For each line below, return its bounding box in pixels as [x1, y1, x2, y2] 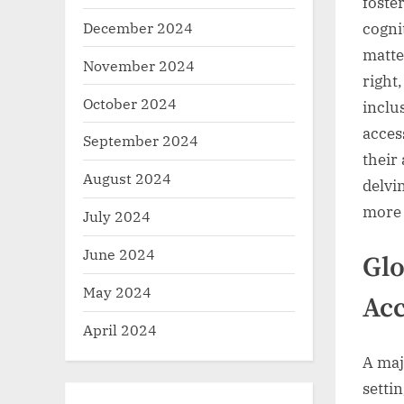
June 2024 [83, 244, 155, 264]
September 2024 [83, 131, 198, 151]
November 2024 [83, 55, 195, 75]
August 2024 [83, 169, 171, 188]
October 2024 [83, 93, 177, 113]
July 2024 [83, 207, 151, 226]
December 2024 [83, 17, 193, 37]
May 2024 [83, 282, 151, 302]
